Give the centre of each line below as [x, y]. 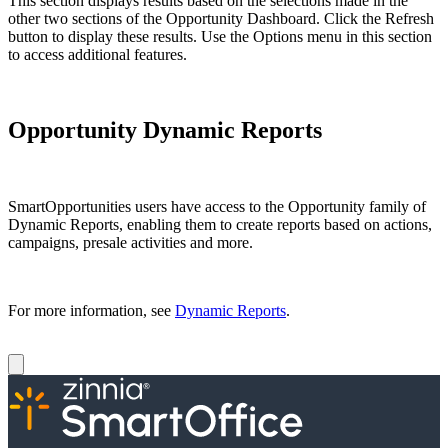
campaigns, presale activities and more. [130, 243]
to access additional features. [97, 54]
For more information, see [91, 311]
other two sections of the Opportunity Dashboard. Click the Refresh [221, 18]
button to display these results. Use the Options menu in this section [220, 36]
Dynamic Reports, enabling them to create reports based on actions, [220, 225]
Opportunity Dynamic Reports [165, 130]
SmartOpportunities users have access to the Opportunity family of [217, 207]
